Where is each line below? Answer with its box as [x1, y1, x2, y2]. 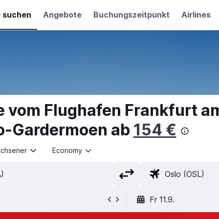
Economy [52, 146, 82, 154]
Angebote [43, 10, 82, 20]
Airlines [181, 10, 211, 20]
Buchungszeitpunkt [93, 10, 170, 20]
